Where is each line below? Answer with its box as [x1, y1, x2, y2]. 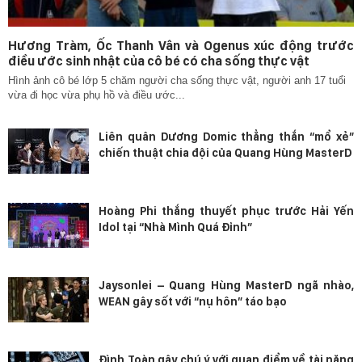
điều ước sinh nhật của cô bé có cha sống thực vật [8, 53, 309, 69]
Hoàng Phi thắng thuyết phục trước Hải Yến [99, 204, 354, 218]
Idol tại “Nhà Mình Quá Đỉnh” [99, 221, 252, 234]
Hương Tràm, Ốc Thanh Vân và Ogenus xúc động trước [8, 38, 354, 54]
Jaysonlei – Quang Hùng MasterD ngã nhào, [99, 279, 354, 293]
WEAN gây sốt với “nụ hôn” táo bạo [99, 295, 287, 309]
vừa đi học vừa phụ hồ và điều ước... [8, 89, 185, 102]
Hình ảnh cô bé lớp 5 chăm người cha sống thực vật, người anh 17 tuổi [8, 74, 346, 87]
